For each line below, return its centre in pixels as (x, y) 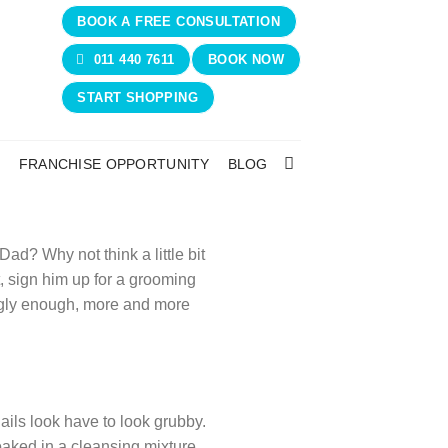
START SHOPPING (138, 97)
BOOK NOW (246, 60)
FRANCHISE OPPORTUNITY (114, 164)
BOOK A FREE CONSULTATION (178, 22)
